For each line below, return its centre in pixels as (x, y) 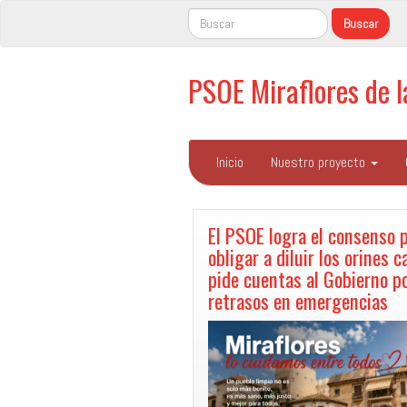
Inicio (230, 162)
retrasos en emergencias (298, 300)
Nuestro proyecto (320, 162)
